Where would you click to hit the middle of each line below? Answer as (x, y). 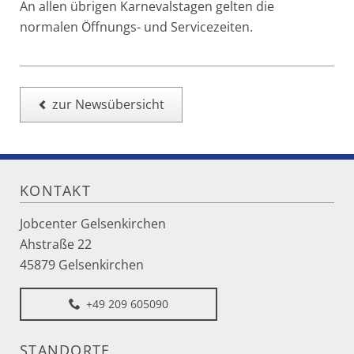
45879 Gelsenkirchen (81, 264)
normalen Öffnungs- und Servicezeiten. (136, 26)
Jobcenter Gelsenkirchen (92, 223)
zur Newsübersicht (108, 105)
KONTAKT (55, 190)
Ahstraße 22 (55, 244)
